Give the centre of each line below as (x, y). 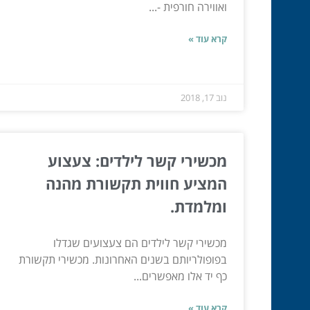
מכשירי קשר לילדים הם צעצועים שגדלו (140, 243)
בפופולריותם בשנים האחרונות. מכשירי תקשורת (123, 259)
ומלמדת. (199, 206)
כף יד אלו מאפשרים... (180, 276)
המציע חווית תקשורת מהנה (136, 183)
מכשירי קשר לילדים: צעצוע (137, 160)
